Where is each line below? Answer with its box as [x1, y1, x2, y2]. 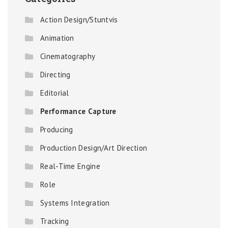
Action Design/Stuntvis [40, 15, 118, 24]
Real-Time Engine [40, 161, 100, 171]
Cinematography [40, 51, 96, 61]
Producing [40, 125, 73, 134]
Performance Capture [40, 106, 117, 116]
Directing [40, 70, 71, 79]
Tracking [40, 216, 69, 226]
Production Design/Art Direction [40, 143, 148, 153]
